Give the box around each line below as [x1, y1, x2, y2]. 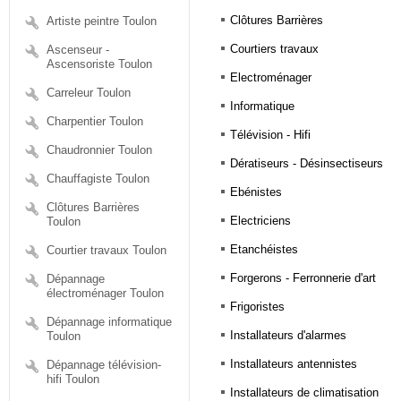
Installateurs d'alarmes [229, 328, 346, 343]
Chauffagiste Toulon [47, 172, 149, 185]
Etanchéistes [229, 243, 298, 257]
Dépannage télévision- [47, 358, 161, 371]
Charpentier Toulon [47, 115, 143, 128]
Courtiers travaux [229, 42, 319, 56]
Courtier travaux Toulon [47, 243, 166, 257]
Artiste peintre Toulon [47, 14, 157, 28]
